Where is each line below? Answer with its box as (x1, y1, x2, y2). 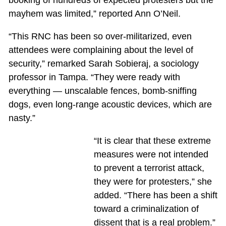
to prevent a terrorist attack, (93, 163, 204, 174)
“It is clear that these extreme (93, 136, 211, 146)
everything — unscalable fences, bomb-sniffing (8, 86, 197, 96)
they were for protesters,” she (93, 177, 212, 187)
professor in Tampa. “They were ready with (8, 72, 180, 83)
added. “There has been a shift (93, 190, 217, 201)
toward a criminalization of (93, 204, 199, 214)
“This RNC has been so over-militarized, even (8, 31, 192, 42)
